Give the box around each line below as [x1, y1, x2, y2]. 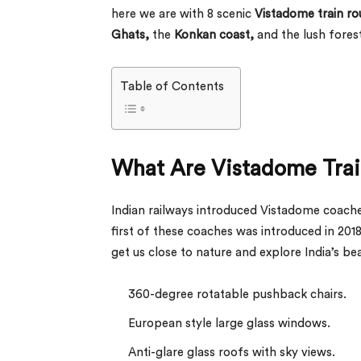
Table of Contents [120, 80, 224, 93]
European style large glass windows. [128, 317, 330, 330]
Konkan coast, [174, 28, 257, 41]
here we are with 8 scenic [111, 7, 255, 20]
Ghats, [111, 28, 152, 41]
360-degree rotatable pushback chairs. [128, 288, 346, 301]
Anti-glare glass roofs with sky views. [128, 346, 335, 359]
